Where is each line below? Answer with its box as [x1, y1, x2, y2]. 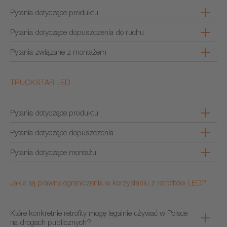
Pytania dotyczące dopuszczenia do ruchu [10, 27, 144, 36]
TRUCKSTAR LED [10, 78, 70, 87]
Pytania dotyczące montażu [10, 147, 96, 157]
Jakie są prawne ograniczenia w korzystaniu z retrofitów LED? [10, 178, 206, 187]
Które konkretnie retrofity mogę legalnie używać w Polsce [10, 208, 187, 217]
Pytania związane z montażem [10, 47, 106, 56]
